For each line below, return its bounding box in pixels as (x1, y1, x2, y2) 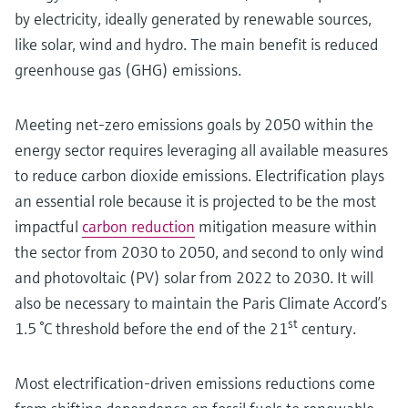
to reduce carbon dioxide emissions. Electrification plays (15, 165, 384, 186)
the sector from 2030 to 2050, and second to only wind (15, 241, 383, 262)
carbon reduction (82, 216, 195, 237)
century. (298, 318, 356, 339)
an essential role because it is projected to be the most (15, 190, 376, 211)
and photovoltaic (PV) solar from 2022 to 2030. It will (15, 267, 373, 288)
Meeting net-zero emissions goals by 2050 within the (15, 114, 373, 135)
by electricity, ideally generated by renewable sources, (15, 8, 372, 29)
